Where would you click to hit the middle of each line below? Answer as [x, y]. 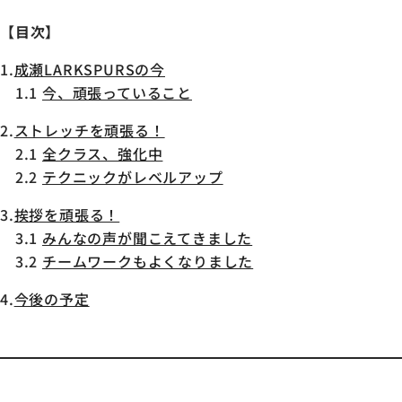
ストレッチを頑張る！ [89, 131]
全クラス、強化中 [103, 154]
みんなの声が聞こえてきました [148, 238]
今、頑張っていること [117, 93]
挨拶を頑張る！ [67, 215]
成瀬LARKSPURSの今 [90, 70]
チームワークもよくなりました [148, 262]
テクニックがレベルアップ [133, 177]
